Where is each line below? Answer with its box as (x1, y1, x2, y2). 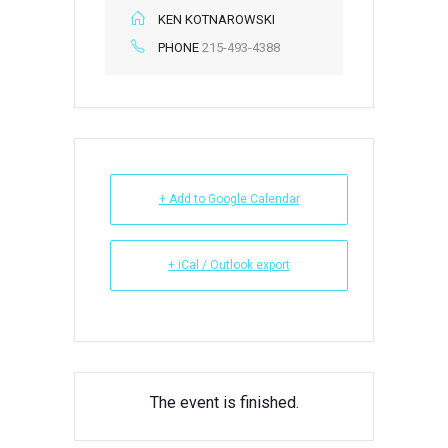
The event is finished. (149, 393, 299, 412)
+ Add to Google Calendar (158, 192, 300, 206)
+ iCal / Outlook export (168, 258, 290, 272)
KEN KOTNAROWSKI (158, 12, 275, 27)
